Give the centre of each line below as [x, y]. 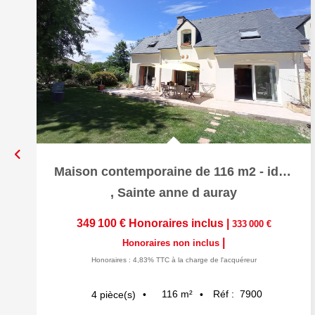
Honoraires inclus [177, 223]
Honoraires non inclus [172, 243]
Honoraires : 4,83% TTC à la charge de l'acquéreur [174, 260]
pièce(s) [117, 294]
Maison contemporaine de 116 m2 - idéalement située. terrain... [285, 172]
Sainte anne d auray [177, 193]
